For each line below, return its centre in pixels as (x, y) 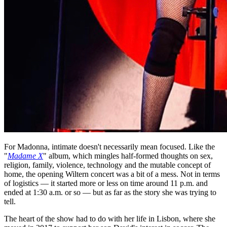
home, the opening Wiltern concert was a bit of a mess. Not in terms (112, 174)
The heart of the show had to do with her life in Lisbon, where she (110, 219)
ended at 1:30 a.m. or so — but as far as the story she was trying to (110, 193)
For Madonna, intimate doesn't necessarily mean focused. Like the (109, 147)
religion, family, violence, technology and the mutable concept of (107, 165)
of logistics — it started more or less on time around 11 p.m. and (106, 183)
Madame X (25, 156)
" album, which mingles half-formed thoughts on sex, (128, 156)
